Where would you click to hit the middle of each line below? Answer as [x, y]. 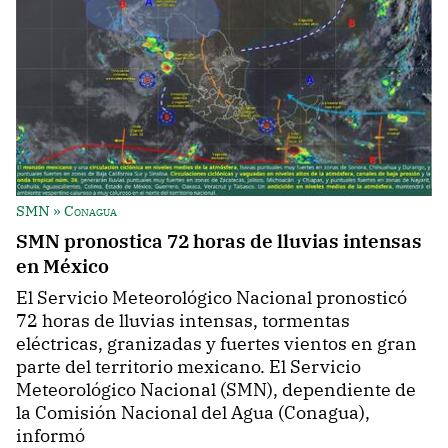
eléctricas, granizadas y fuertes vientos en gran [216, 344]
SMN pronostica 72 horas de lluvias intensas [219, 241]
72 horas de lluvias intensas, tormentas [183, 321]
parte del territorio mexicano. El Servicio [188, 367]
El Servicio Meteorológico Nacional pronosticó [211, 298]
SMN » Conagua [66, 211]
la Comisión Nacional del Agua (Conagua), [193, 413]
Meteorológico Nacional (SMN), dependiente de [216, 390]
